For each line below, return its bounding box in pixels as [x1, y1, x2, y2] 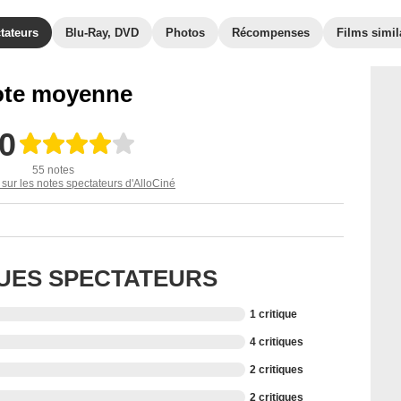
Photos [166, 26, 205, 39]
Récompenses [232, 26, 310, 39]
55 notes [31, 164, 74, 176]
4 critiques [250, 336, 303, 348]
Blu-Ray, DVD [65, 26, 139, 39]
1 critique [250, 308, 297, 320]
